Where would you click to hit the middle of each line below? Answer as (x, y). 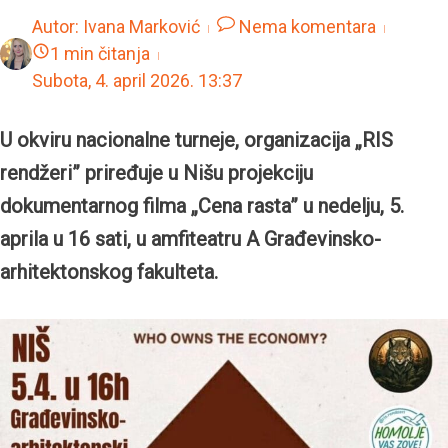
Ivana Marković (141, 26)
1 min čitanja (100, 53)
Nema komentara (307, 26)
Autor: (57, 26)
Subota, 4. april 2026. (115, 80)
